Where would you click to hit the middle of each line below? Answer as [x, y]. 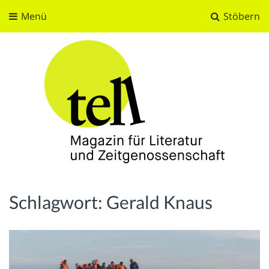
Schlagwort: [58, 201]
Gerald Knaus [159, 201]
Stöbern [240, 16]
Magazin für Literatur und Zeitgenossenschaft [87, 192]
